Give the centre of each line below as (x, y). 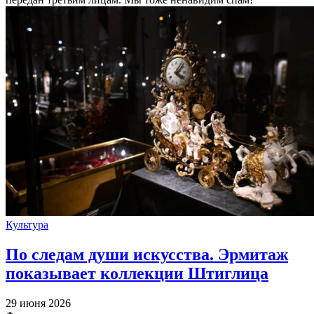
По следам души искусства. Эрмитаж (147, 254)
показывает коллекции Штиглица (137, 273)
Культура (27, 225)
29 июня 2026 (38, 303)
